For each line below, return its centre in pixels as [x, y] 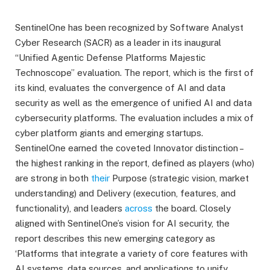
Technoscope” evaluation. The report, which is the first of [134, 73]
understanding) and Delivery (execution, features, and [125, 193]
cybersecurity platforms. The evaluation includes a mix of [134, 118]
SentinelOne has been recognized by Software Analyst [129, 27]
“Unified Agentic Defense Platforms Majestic [110, 58]
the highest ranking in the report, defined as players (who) [135, 163]
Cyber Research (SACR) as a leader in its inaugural [118, 42]
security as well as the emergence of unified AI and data [133, 103]
